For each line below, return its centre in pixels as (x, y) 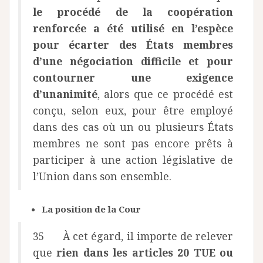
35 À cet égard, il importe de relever (133, 236)
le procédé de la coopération (133, 12)
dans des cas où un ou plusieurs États (133, 127)
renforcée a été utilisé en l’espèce (133, 28)
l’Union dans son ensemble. (102, 176)
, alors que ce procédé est (165, 94)
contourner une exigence (133, 77)
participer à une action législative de (133, 160)
